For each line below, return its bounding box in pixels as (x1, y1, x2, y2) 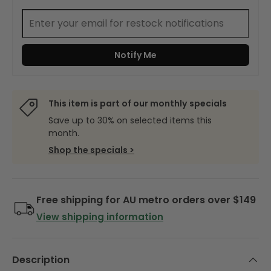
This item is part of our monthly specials (48, 97, 227, 109)
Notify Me (114, 48, 157, 61)
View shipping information (36, 211, 163, 223)
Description (12, 253, 70, 267)
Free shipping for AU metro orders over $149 (36, 193, 256, 207)
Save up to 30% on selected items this (48, 114, 212, 126)
